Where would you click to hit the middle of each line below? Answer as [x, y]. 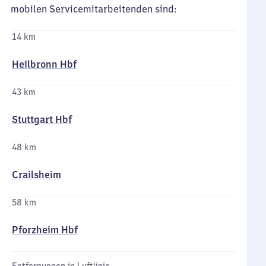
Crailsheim [37, 175]
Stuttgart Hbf [42, 119]
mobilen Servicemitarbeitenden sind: [94, 9]
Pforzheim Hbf [45, 230]
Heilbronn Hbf [44, 64]
